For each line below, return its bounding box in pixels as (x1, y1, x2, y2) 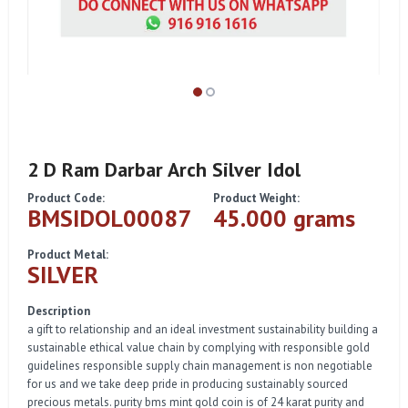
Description (27, 303, 90, 320)
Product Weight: (213, 190, 300, 207)
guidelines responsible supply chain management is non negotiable (27, 358, 372, 374)
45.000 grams (213, 203, 355, 234)
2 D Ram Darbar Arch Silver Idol (27, 157, 301, 183)
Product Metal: (27, 247, 108, 263)
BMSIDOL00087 (27, 203, 191, 234)
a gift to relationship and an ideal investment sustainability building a (27, 321, 378, 338)
